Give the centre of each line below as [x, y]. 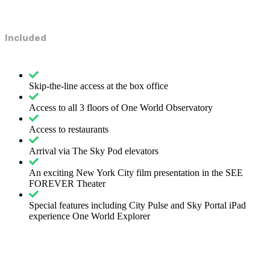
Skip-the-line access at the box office [99, 86]
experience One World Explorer [89, 216]
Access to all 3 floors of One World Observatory [121, 107]
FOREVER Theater [67, 183]
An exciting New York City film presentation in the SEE [136, 172]
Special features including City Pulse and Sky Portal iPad [137, 205]
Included [26, 38]
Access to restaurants [69, 129]
